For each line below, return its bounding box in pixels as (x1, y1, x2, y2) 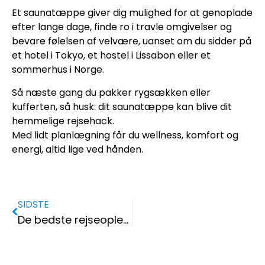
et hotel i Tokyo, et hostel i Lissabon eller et (12, 49, 211, 63)
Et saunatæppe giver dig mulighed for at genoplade (12, 6, 253, 20)
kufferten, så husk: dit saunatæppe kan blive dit (12, 99, 232, 114)
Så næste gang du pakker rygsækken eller (12, 85, 211, 99)
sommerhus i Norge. (12, 63, 104, 77)
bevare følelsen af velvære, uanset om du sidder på (12, 34, 251, 49)
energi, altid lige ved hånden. (12, 142, 143, 156)
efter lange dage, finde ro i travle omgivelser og (12, 20, 232, 34)
